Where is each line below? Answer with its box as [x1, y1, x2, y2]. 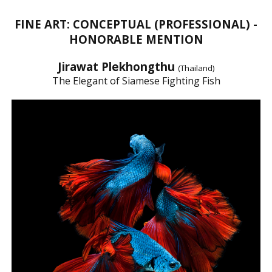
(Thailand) [177, 62, 215, 73]
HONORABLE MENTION [69, 31, 203, 47]
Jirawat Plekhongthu [57, 58, 178, 74]
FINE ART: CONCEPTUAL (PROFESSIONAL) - [15, 16, 257, 32]
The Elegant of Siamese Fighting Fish [52, 73, 220, 87]
